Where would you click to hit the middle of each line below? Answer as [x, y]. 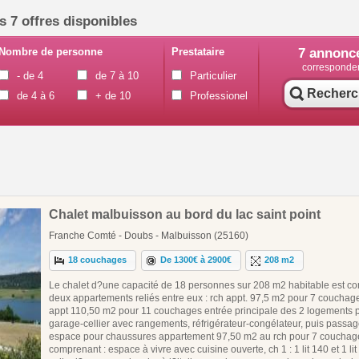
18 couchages [98, 260]
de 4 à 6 [35, 96]
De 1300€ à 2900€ [196, 260]
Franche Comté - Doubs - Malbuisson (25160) [149, 235]
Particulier [213, 76]
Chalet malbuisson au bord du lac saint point [185, 214]
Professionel [218, 96]
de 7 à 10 [117, 76]
